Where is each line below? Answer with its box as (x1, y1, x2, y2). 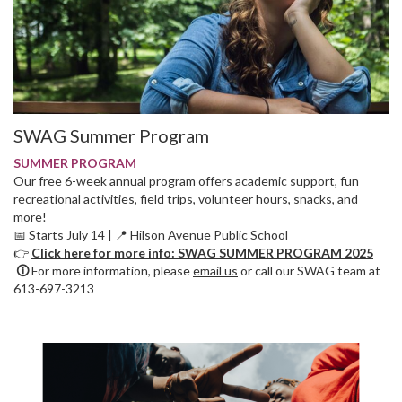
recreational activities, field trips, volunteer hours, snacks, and (13, 191, 358, 207)
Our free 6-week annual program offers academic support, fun (13, 173, 359, 189)
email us (193, 263, 238, 279)
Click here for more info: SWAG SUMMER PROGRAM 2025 (31, 245, 373, 261)
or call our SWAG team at (238, 263, 380, 279)
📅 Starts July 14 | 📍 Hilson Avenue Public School (13, 227, 288, 243)
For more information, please (31, 263, 193, 279)
